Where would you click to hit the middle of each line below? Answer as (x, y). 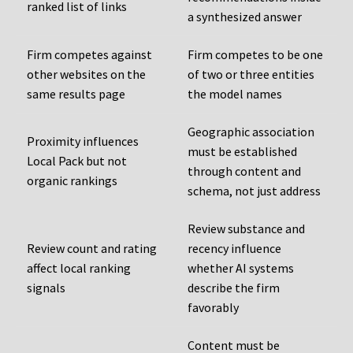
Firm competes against (89, 55)
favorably (213, 308)
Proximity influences (83, 141)
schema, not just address (254, 191)
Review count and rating (92, 249)
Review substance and (246, 229)
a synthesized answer (245, 17)
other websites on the (86, 74)
